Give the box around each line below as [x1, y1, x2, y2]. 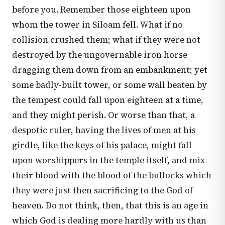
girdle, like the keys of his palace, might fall [12, 139, 192, 151]
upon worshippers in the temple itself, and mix [12, 154, 205, 166]
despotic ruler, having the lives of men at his [12, 124, 196, 136]
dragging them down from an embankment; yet [12, 64, 207, 76]
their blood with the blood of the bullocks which [12, 169, 211, 181]
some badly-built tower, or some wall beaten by [12, 79, 207, 91]
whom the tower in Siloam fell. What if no [12, 19, 183, 31]
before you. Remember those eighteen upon [12, 4, 191, 16]
